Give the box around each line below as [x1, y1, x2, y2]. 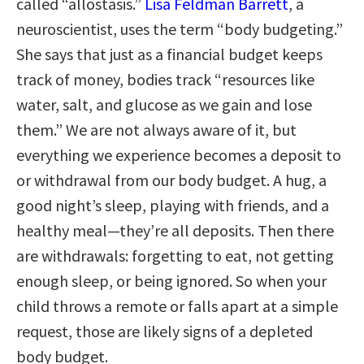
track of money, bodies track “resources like [16, 68, 314, 89]
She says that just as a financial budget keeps [16, 43, 323, 64]
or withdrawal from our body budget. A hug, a [16, 169, 327, 190]
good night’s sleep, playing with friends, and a [16, 194, 329, 215]
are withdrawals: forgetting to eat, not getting [16, 245, 334, 266]
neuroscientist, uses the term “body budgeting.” [16, 18, 343, 39]
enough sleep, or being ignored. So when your [16, 270, 327, 291]
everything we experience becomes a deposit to [16, 144, 341, 165]
